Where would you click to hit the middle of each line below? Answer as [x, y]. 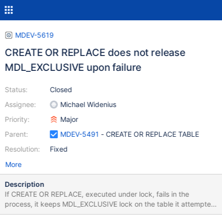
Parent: [16, 134]
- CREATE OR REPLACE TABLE [166, 134]
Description [25, 184]
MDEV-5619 [34, 35]
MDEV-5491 [80, 134]
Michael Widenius [88, 104]
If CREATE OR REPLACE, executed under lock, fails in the [97, 194]
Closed [61, 89]
